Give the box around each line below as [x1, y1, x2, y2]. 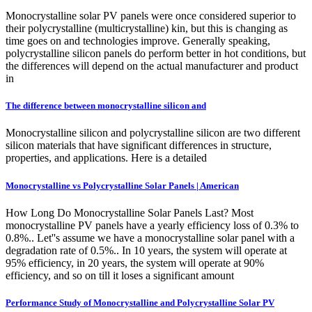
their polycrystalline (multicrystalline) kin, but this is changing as [6, 22, 288, 35]
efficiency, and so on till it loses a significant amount [6, 269, 234, 281]
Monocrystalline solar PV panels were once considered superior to [6, 10, 296, 22]
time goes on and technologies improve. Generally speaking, [6, 35, 270, 47]
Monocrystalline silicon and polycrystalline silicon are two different [6, 127, 300, 139]
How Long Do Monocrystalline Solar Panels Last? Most [6, 206, 253, 219]
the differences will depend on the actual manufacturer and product [6, 60, 298, 72]
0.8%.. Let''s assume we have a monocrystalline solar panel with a [6, 231, 295, 244]
